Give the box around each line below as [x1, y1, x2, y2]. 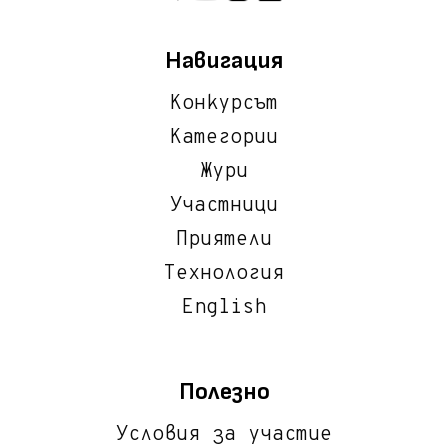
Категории [170, 125, 278, 152]
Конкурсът [170, 91, 278, 118]
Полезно [178, 377, 270, 407]
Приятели [176, 227, 272, 254]
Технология [164, 261, 284, 288]
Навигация [165, 46, 283, 76]
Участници [170, 193, 278, 220]
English [182, 295, 266, 322]
